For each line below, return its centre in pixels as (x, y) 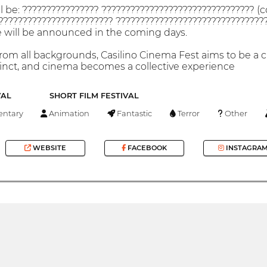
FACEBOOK (146, 148)
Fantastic (134, 113)
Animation (69, 113)
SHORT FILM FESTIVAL (94, 96)
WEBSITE (49, 148)
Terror (188, 113)
